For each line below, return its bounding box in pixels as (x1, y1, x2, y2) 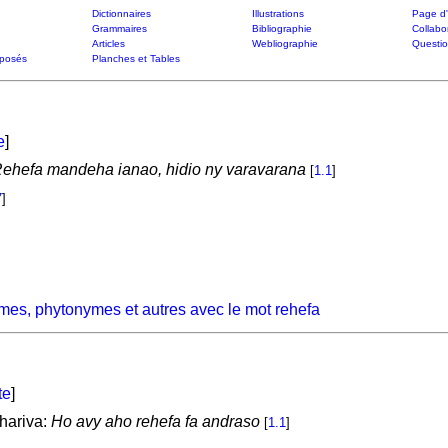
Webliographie (251, 38, 318, 49)
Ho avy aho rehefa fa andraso (50, 413, 260, 430)
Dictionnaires (91, 8, 151, 19)
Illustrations (251, 8, 304, 19)
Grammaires (91, 23, 147, 34)
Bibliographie (251, 23, 312, 34)
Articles (91, 38, 125, 49)
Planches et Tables (91, 53, 180, 64)
